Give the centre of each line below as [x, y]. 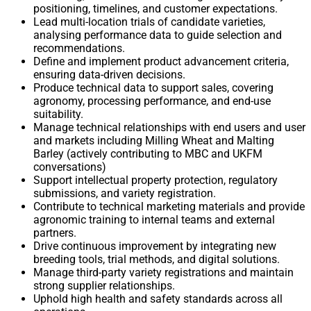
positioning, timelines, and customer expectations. [155, 9]
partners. [55, 233]
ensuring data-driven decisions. [109, 75]
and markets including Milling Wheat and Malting [154, 141]
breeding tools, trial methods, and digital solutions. [157, 260]
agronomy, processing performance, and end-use [152, 101]
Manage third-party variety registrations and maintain [163, 273]
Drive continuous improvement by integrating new [155, 246]
